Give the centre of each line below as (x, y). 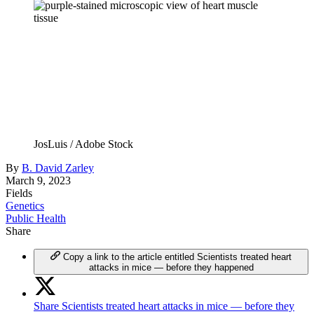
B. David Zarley (58, 168)
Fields (19, 193)
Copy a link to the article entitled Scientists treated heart (177, 257)
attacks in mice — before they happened (171, 267)
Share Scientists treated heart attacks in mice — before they (164, 306)
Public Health (36, 218)
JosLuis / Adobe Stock (83, 144)
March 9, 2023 (38, 180)
